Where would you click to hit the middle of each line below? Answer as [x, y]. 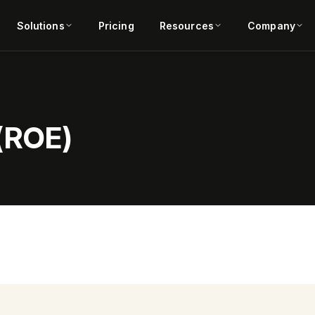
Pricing [116, 25]
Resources [186, 25]
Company [271, 25]
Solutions [40, 25]
